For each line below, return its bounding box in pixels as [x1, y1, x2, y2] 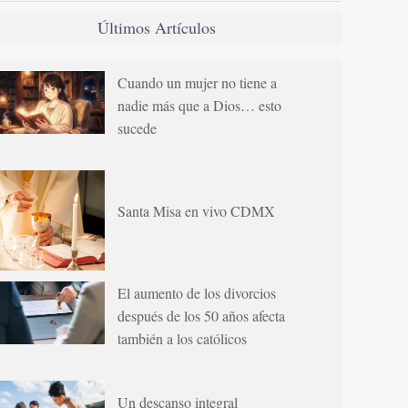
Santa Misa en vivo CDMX [117, 200, 275, 220]
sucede [117, 117, 157, 138]
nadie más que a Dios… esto [117, 95, 281, 115]
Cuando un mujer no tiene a [117, 72, 277, 92]
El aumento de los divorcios [117, 283, 276, 303]
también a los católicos [117, 329, 247, 349]
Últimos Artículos [97, 15, 216, 38]
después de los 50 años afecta [117, 306, 285, 326]
